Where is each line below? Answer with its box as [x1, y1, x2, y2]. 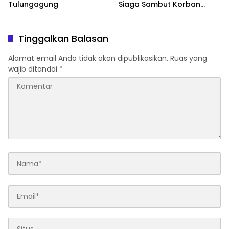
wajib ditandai [8, 64, 59, 75]
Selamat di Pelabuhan [119, 9, 200, 19]
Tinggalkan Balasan [18, 32, 108, 45]
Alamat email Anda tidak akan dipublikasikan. [8, 53, 168, 64]
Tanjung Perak [119, 18, 172, 29]
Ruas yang [170, 53, 207, 64]
